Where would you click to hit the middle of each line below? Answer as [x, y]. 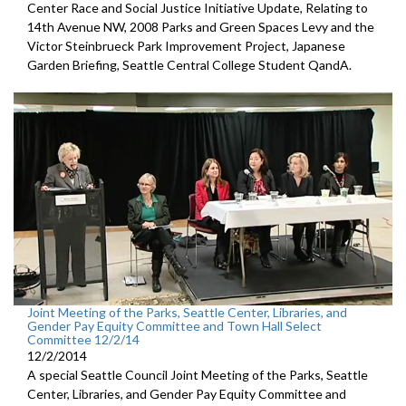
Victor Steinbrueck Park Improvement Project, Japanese [186, 45]
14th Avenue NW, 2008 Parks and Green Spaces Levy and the [201, 26]
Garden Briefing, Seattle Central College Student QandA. [189, 64]
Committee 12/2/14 [83, 339]
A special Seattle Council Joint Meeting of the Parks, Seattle [198, 374]
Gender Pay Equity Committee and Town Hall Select [174, 325]
